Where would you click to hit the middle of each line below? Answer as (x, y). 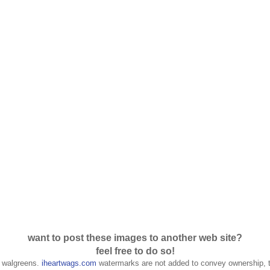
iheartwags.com (69, 263)
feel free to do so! (135, 251)
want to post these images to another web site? (135, 238)
